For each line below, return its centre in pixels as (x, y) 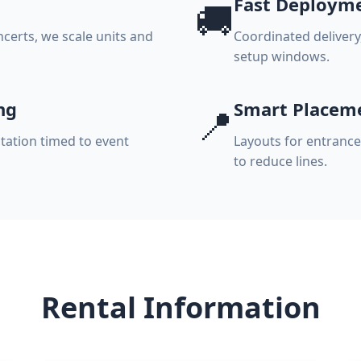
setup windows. (281, 56)
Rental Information (180, 307)
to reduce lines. (280, 161)
